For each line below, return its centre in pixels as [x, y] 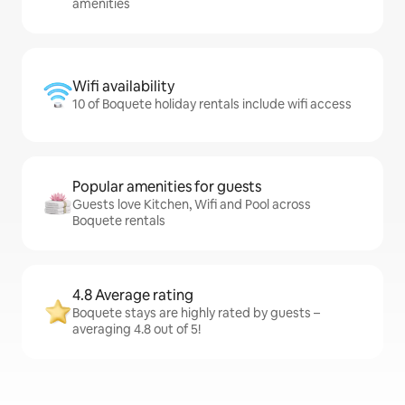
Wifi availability [123, 87]
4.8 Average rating [133, 296]
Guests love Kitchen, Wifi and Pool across [192, 205]
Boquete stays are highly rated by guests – [196, 313]
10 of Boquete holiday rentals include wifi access [212, 104]
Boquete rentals [119, 221]
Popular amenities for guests [167, 187]
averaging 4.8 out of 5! [137, 330]
